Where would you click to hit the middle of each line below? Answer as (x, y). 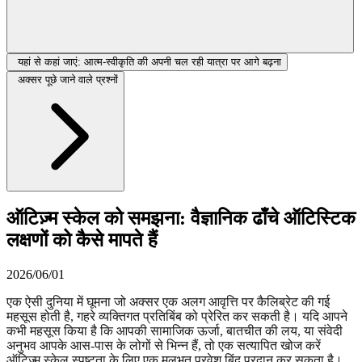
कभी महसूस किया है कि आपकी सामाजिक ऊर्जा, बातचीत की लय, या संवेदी (175, 330)
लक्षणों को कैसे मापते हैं (82, 240)
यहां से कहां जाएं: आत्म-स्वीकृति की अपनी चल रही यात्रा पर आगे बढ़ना (149, 61)
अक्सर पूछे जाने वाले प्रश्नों (68, 79)
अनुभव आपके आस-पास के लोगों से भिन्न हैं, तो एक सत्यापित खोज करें (164, 345)
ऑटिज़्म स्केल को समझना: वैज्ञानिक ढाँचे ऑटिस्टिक (181, 218)
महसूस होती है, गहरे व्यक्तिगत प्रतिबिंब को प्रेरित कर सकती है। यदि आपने (177, 316)
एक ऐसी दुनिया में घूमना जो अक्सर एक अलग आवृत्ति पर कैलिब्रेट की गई (168, 301)
